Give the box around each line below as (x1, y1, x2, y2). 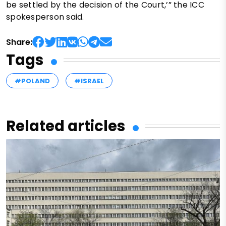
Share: (6, 36, 32, 48)
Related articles (6, 116, 125, 136)
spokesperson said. (6, 11, 84, 23)
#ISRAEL (74, 76, 104, 86)
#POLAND (15, 76, 50, 86)
